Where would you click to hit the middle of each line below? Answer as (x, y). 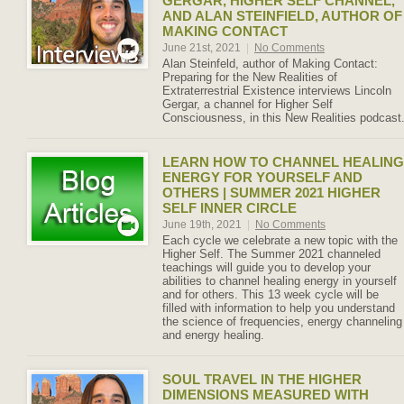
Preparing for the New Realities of (250, 77)
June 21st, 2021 (203, 48)
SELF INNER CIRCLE (230, 208)
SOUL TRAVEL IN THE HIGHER (262, 379)
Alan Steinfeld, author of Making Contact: (270, 64)
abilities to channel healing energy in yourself (280, 281)
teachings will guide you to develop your (266, 267)
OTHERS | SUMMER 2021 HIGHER (271, 193)
